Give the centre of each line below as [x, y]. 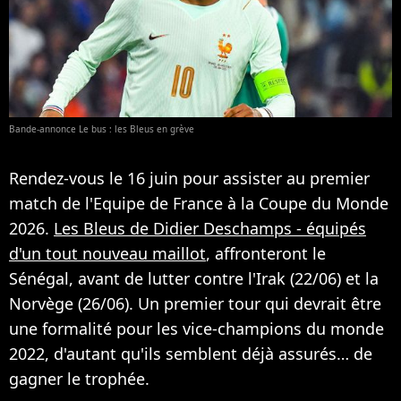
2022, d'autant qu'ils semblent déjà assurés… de [191, 353]
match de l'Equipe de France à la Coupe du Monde [199, 203]
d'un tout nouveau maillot [107, 253]
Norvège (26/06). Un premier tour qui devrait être [195, 303]
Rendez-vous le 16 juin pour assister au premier [189, 178]
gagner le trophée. [79, 378]
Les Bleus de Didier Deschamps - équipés [210, 228]
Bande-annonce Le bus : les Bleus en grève [102, 128]
